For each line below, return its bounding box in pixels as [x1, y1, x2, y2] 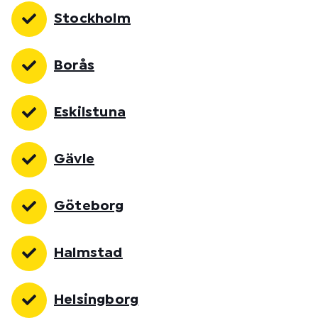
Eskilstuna [54, 106, 126, 119]
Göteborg [54, 199, 124, 212]
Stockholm [54, 12, 131, 25]
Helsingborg [54, 293, 139, 306]
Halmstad [54, 246, 123, 259]
